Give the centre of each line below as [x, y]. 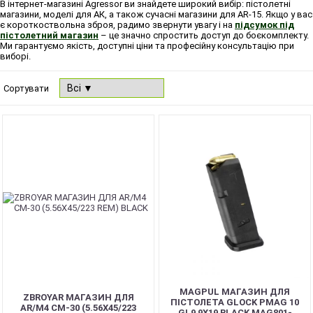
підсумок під [264, 25]
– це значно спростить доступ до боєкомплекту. [204, 35]
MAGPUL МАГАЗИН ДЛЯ [235, 292]
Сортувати [26, 88]
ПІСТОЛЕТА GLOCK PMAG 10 [235, 302]
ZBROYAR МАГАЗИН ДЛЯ [78, 297]
